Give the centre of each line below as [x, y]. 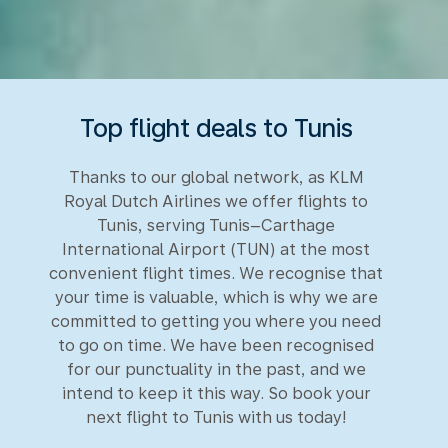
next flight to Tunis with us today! [216, 417]
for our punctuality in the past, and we [216, 369]
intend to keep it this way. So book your [216, 393]
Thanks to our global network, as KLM [216, 177]
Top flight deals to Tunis [216, 128]
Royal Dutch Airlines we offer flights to [216, 201]
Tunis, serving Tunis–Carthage [216, 225]
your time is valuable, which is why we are [216, 297]
